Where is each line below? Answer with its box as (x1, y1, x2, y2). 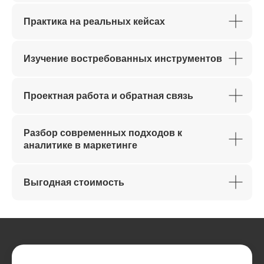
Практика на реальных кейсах (24, 16, 165, 27)
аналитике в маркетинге (24, 140, 137, 150)
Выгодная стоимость (24, 177, 124, 187)
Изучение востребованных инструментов (24, 53, 222, 64)
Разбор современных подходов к (24, 127, 182, 138)
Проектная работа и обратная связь (24, 90, 193, 101)
